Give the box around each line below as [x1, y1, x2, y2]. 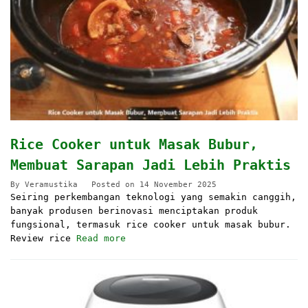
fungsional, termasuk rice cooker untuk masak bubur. [10, 219, 291, 230]
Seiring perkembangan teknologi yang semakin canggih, [10, 191, 296, 202]
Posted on [91, 179, 140, 189]
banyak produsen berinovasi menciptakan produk [10, 205, 258, 216]
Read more [76, 232, 126, 243]
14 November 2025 [140, 179, 217, 189]
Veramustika [25, 179, 78, 189]
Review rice [10, 232, 76, 243]
